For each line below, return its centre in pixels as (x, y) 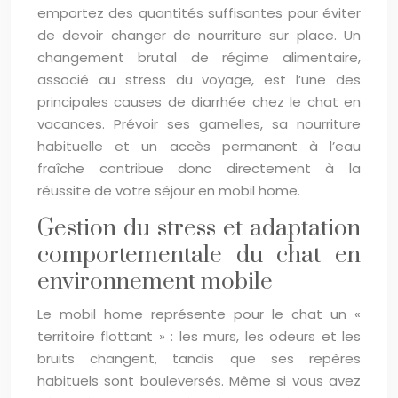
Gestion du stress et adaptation (199, 229)
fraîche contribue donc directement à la (199, 168)
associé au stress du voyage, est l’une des (199, 80)
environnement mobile (155, 282)
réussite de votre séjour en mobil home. (169, 191)
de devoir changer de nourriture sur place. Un (199, 35)
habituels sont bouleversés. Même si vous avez (199, 381)
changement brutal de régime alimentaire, (199, 57)
